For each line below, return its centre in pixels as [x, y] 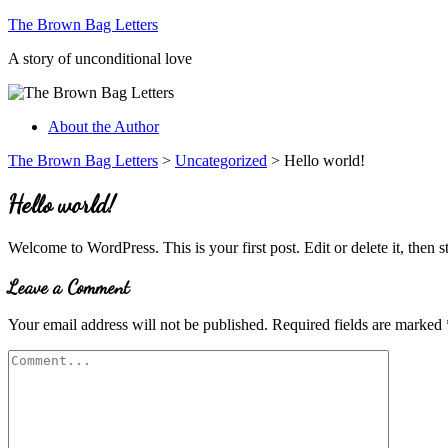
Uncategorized [221, 160]
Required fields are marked [359, 325]
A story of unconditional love [100, 58]
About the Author [103, 126]
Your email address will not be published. [138, 325]
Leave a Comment [68, 286]
